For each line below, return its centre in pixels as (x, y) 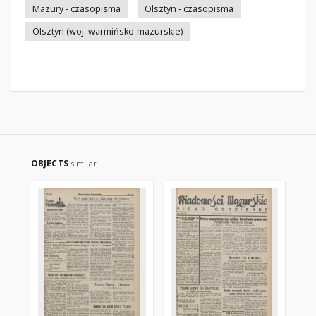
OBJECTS (51, 163)
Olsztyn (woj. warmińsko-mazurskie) (108, 31)
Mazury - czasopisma (77, 9)
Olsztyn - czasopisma (189, 9)
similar (83, 163)
